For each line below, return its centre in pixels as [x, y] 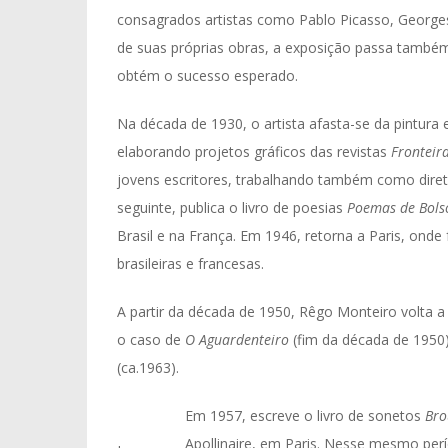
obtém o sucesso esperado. [207, 75]
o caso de [151, 339]
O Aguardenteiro [237, 339]
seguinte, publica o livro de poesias [232, 207]
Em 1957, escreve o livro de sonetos [305, 415]
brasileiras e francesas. [190, 263]
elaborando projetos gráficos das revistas [254, 151]
